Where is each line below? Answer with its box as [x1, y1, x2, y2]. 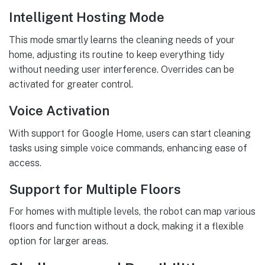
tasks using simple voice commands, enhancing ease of [9, 142, 247, 154]
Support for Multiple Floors [9, 181, 181, 197]
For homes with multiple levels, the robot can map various [9, 206, 256, 218]
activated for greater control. [9, 79, 133, 90]
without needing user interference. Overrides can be [9, 64, 234, 75]
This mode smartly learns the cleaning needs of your [9, 34, 235, 46]
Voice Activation [9, 103, 109, 119]
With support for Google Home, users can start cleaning [9, 127, 251, 139]
